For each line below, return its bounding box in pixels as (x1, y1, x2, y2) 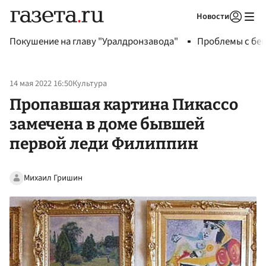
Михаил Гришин (24, 171, 83, 184)
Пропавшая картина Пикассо (9, 94, 238, 114)
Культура (72, 77, 107, 90)
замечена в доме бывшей (9, 114, 205, 134)
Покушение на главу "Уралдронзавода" (9, 34, 178, 49)
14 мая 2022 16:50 (9, 77, 72, 90)
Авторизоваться (159, 26, 215, 37)
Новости (197, 10, 229, 23)
